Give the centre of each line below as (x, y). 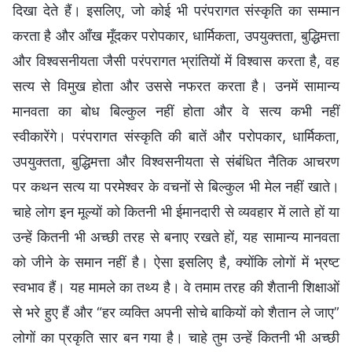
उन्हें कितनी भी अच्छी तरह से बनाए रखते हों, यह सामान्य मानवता (176, 237)
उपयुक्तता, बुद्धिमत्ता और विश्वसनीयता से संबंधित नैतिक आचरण (176, 162)
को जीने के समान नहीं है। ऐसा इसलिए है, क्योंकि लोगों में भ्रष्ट (176, 262)
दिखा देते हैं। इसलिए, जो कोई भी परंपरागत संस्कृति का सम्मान (176, 11)
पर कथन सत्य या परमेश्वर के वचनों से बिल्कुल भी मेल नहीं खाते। (176, 187)
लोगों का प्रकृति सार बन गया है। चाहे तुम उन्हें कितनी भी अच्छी (176, 338)
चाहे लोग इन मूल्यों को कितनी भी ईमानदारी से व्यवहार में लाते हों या (176, 212)
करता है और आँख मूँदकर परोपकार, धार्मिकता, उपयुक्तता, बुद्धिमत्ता (176, 36)
